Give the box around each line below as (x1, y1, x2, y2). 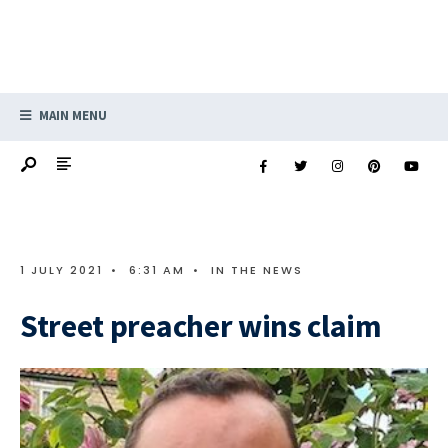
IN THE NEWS (211, 262, 303, 279)
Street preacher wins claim (20, 306, 382, 347)
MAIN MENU (36, 107, 107, 125)
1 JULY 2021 (20, 262, 103, 279)
